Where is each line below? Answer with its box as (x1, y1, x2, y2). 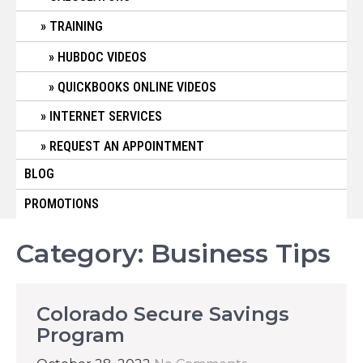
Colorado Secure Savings (36, 302, 289, 326)
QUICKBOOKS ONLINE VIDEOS (58, 79, 216, 95)
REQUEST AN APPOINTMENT (49, 139, 204, 154)
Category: (16, 237, 151, 269)
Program (36, 323, 125, 347)
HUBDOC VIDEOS (58, 49, 147, 65)
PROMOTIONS (24, 196, 99, 211)
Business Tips (151, 237, 331, 269)
